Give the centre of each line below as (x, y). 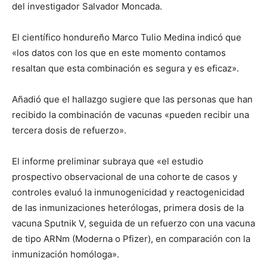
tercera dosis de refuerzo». (69, 130)
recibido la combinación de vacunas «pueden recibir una (131, 114)
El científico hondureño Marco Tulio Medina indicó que (127, 37)
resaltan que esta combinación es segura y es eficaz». (125, 68)
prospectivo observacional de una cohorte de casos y (125, 176)
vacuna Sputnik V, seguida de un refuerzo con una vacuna (133, 223)
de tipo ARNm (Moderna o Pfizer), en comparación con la (131, 238)
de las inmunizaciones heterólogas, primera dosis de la (128, 207)
